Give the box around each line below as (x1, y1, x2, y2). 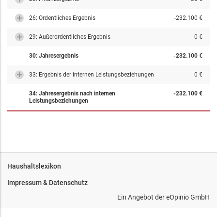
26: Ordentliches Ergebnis (29, 15, 95, 21)
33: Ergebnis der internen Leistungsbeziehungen (29, 71, 154, 78)
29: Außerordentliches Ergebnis (29, 33, 110, 40)
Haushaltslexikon (7, 162, 61, 170)
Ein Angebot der (117, 193, 166, 201)
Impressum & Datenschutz (7, 179, 88, 186)
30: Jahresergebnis (29, 52, 78, 59)
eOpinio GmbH (166, 193, 210, 201)
